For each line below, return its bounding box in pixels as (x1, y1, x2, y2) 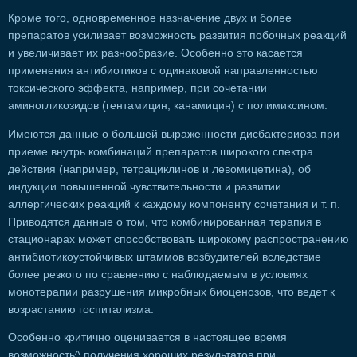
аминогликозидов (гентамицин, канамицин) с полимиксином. (8, 100, 328, 112)
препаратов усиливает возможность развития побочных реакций (8, 29, 347, 42)
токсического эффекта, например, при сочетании (8, 82, 267, 95)
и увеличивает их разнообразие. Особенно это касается (8, 47, 303, 60)
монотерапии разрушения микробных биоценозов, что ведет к (8, 285, 335, 298)
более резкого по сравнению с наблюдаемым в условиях (8, 268, 308, 280)
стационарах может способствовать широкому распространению (8, 233, 349, 245)
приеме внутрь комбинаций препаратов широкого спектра (8, 145, 313, 158)
